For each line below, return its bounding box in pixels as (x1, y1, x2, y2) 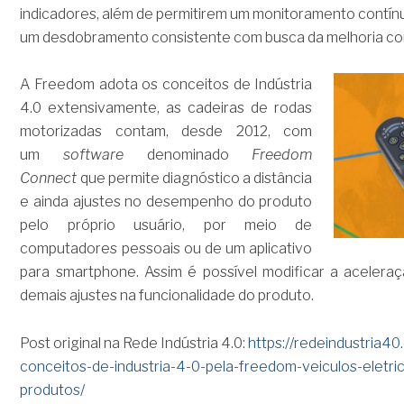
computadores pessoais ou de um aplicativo (20, 240, 313, 258)
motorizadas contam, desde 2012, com (20, 123, 313, 141)
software (63, 146, 147, 164)
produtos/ (20, 381, 86, 399)
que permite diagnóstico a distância (79, 170, 313, 188)
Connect (20, 170, 80, 188)
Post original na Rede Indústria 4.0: (20, 334, 249, 352)
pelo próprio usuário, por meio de (20, 216, 313, 234)
